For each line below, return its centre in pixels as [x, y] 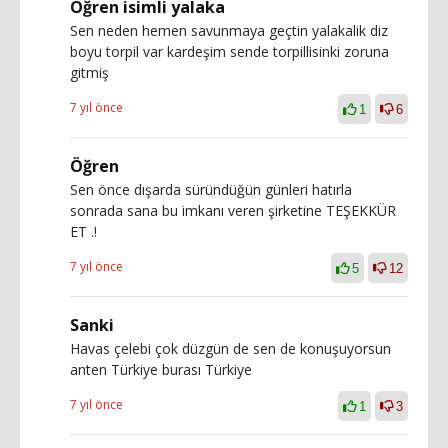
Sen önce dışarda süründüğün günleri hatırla [211, 189]
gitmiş [89, 72]
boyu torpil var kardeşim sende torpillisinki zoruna [229, 51]
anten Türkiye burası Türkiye [161, 369]
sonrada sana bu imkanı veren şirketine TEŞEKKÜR [233, 210]
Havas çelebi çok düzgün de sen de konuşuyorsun [230, 348]
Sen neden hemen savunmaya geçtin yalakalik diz [229, 30]
